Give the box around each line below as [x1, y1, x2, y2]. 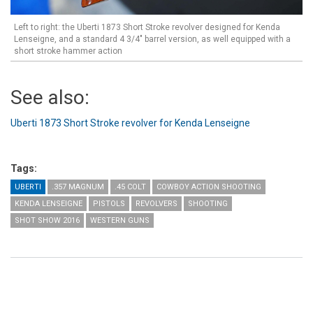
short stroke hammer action [14, 45, 122, 56]
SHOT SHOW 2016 [15, 215, 80, 225]
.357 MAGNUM [52, 182, 104, 191]
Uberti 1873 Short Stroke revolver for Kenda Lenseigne [10, 117, 250, 129]
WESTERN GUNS [90, 215, 150, 225]
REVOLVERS [136, 198, 177, 208]
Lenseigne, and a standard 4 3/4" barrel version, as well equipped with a [14, 34, 291, 44]
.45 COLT [115, 182, 146, 191]
